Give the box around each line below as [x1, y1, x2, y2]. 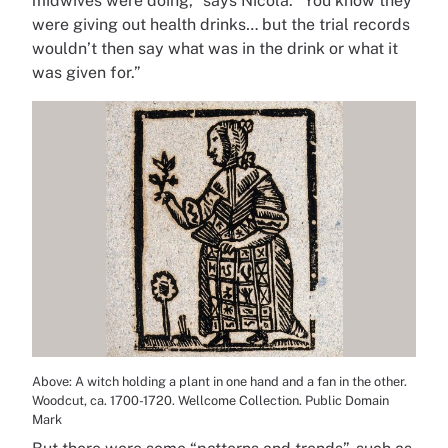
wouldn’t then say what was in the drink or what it [32, 38, 398, 58]
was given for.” [32, 62, 141, 82]
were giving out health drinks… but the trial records [32, 14, 410, 34]
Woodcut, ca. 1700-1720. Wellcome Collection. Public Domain [32, 392, 389, 408]
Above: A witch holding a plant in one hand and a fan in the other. [32, 373, 407, 389]
